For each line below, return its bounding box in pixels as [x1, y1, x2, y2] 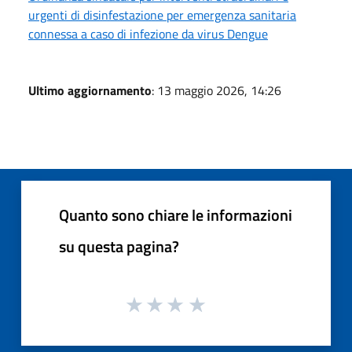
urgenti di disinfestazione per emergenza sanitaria [28, 5, 296, 24]
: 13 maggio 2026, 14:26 [152, 80, 281, 100]
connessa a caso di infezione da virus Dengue [28, 24, 268, 43]
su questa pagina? [59, 233, 179, 258]
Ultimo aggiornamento [28, 80, 152, 100]
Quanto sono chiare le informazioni [59, 202, 292, 227]
